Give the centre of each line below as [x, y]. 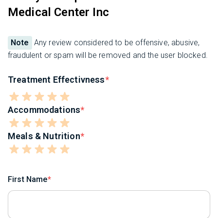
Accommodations [44, 110]
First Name [28, 180]
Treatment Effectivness [56, 80]
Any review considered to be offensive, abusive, [116, 43]
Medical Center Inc [58, 12]
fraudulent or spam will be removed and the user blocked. [108, 55]
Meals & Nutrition [44, 136]
